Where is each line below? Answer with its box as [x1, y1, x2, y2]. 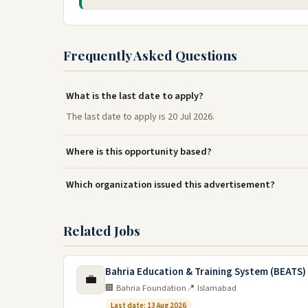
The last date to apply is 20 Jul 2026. [66, 110, 214, 124]
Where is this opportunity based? [66, 144, 212, 159]
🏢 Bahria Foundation [105, 282, 186, 294]
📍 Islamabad [186, 282, 236, 294]
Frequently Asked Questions [63, 46, 237, 64]
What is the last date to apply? [66, 89, 203, 103]
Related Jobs [63, 221, 140, 239]
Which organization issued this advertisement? [66, 177, 275, 192]
